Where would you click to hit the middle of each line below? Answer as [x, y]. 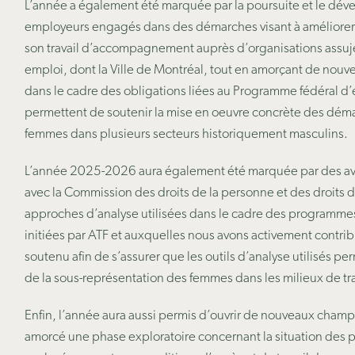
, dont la [86, 70]
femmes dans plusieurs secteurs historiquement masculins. [186, 134]
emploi [44, 70]
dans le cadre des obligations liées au [128, 92]
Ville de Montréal [157, 70]
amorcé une [58, 337]
